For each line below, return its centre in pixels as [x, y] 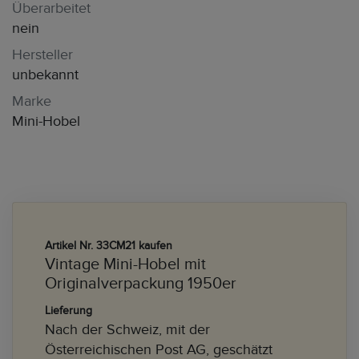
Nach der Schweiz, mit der [127, 330]
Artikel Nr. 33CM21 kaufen [109, 246]
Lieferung [69, 311]
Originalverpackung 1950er [141, 284]
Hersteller [42, 55]
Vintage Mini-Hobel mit [125, 264]
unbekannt [45, 75]
